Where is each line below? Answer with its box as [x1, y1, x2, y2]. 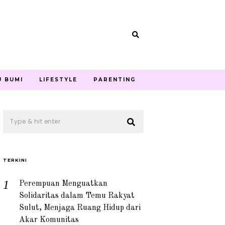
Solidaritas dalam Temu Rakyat [19, 191, 135, 200]
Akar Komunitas [19, 215, 79, 224]
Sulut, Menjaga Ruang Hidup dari [19, 203, 141, 212]
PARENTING [93, 76, 136, 83]
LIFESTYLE [39, 76, 77, 83]
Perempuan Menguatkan [19, 179, 107, 188]
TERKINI [3, 157, 27, 163]
